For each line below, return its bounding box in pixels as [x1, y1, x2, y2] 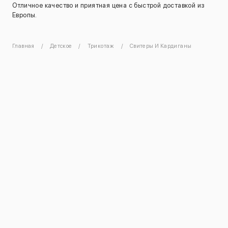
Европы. [12, 11, 37, 19]
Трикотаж [87, 43, 115, 50]
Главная [12, 43, 35, 50]
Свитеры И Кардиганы [129, 43, 192, 50]
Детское [49, 43, 72, 50]
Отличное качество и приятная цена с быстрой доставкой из [12, 2, 205, 10]
